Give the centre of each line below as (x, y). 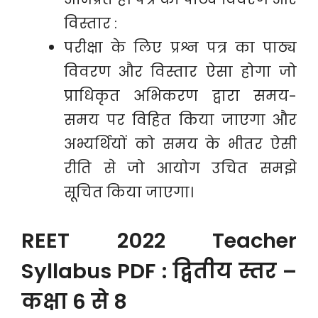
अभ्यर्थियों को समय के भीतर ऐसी (180, 144)
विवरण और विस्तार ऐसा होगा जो (180, 72)
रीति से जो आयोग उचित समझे (180, 168)
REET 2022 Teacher (159, 241)
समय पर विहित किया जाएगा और (180, 120)
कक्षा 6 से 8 (74, 302)
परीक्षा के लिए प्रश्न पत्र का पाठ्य (180, 48)
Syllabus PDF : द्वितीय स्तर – (159, 271)
